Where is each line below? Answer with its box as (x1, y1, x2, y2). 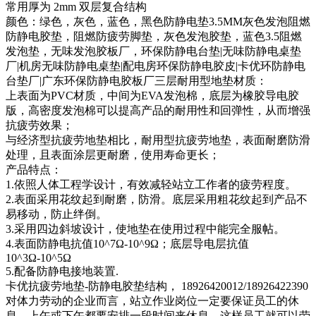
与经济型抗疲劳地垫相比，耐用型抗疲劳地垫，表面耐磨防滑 (6, 134, 310, 146)
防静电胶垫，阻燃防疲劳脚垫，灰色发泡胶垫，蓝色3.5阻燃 (6, 30, 302, 42)
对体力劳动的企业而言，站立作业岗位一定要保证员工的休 (6, 295, 299, 307)
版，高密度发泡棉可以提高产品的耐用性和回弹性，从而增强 (6, 104, 310, 116)
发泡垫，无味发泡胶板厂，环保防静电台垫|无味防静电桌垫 (6, 45, 301, 57)
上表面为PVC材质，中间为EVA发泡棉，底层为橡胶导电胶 (6, 90, 299, 102)
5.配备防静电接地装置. (6, 265, 119, 277)
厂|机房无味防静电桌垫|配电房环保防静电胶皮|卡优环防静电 (6, 60, 305, 72)
